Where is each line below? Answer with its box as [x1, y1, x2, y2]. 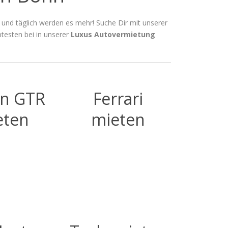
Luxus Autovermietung [70, 29, 155, 39]
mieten [91, 108, 145, 130]
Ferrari [93, 87, 143, 109]
